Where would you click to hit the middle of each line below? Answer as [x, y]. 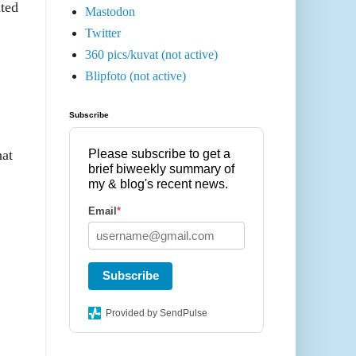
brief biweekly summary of [161, 169]
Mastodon [110, 12]
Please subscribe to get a [159, 154]
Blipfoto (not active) [135, 76]
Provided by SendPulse [157, 313]
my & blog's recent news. [158, 184]
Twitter [103, 33]
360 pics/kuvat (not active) [151, 55]
